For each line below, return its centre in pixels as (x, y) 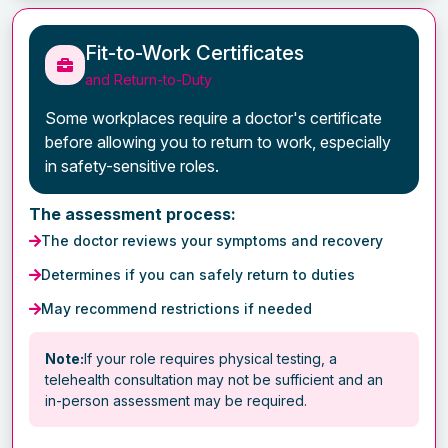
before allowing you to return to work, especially (218, 141)
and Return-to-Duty (148, 79)
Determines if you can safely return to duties (198, 274)
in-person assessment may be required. (176, 400)
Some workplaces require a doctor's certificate (213, 117)
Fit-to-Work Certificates (194, 52)
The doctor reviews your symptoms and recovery (212, 240)
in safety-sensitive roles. (132, 165)
